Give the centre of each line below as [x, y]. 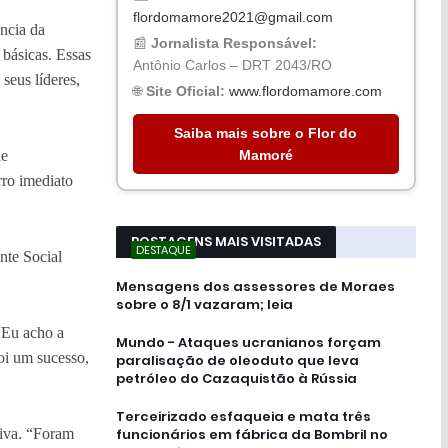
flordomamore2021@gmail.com [232, 16]
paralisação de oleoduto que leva [237, 360]
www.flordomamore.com [305, 90]
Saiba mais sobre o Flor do [265, 132]
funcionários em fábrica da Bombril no [251, 434]
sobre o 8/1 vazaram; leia [204, 304]
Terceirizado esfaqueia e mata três [243, 416]
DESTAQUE [163, 249]
